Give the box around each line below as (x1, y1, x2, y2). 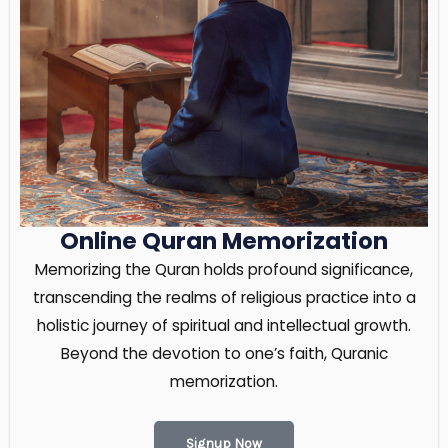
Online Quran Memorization (60, 225, 388, 258)
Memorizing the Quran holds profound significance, (35, 259, 413, 281)
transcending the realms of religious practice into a (32, 287, 416, 309)
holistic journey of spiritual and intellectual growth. (37, 315, 411, 337)
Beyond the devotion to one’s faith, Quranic (60, 343, 388, 365)
